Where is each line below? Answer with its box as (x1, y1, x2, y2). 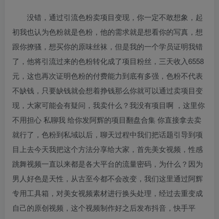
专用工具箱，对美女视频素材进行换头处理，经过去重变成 (12, 187, 203, 198)
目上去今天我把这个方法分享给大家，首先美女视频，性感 (12, 143, 203, 154)
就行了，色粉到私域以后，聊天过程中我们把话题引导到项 (12, 129, 203, 139)
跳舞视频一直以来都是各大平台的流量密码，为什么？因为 (12, 158, 203, 169)
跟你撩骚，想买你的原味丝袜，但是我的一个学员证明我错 (12, 41, 203, 51)
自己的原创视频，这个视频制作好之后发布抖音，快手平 (12, 202, 196, 213)
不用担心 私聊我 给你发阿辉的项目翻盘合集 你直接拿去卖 (12, 114, 201, 125)
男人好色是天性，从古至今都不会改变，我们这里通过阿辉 (12, 173, 203, 183)
